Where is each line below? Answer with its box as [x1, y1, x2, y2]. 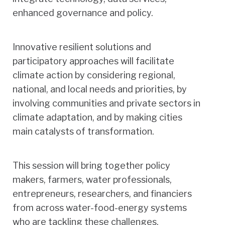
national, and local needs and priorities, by [13, 83, 187, 94]
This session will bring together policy [13, 160, 170, 171]
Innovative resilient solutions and [13, 41, 151, 52]
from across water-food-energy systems [13, 202, 187, 213]
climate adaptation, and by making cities [13, 111, 182, 123]
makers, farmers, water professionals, [13, 174, 172, 185]
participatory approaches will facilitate [13, 55, 174, 66]
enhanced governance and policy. [13, 7, 153, 18]
